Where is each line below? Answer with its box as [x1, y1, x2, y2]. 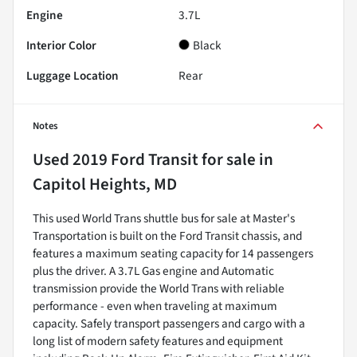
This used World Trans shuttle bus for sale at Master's [33, 210, 295, 228]
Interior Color [26, 37, 96, 55]
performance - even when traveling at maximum [33, 297, 277, 316]
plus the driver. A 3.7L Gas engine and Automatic [33, 262, 274, 280]
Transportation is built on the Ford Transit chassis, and [33, 227, 302, 245]
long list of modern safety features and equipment [33, 332, 283, 351]
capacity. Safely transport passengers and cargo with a [33, 315, 305, 333]
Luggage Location [26, 67, 119, 85]
